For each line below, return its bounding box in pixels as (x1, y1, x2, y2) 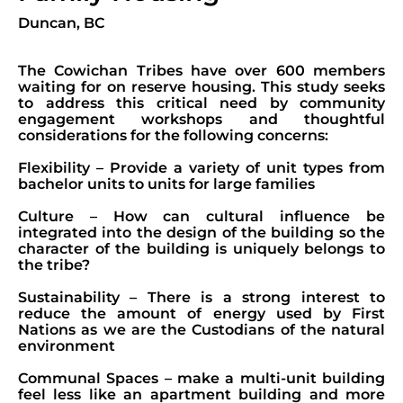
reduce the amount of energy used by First (18, 305, 385, 322)
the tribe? (18, 256, 90, 273)
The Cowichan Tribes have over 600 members (18, 62, 385, 79)
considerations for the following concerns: (18, 127, 328, 144)
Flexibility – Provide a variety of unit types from (18, 159, 385, 176)
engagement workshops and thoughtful (18, 111, 385, 128)
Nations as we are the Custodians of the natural (18, 321, 385, 338)
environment (18, 337, 115, 354)
